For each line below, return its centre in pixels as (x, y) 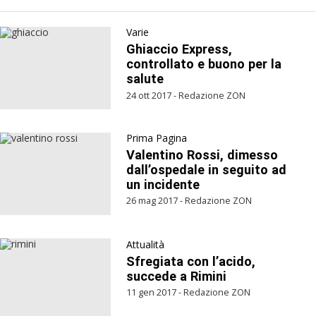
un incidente (163, 185)
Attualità (146, 244)
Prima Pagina (157, 138)
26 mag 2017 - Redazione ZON (189, 201)
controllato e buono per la (204, 64)
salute (145, 79)
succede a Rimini (177, 276)
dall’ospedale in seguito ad (207, 170)
